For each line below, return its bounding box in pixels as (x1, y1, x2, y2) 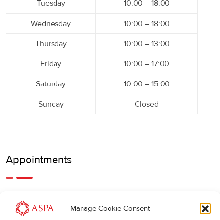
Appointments (6, 153, 72, 167)
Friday (40, 59, 61, 69)
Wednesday (31, 19, 71, 29)
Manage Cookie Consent (70, 204, 150, 213)
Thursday (35, 39, 67, 49)
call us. (6, 207, 29, 217)
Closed (135, 99, 159, 110)
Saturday (36, 79, 66, 89)
